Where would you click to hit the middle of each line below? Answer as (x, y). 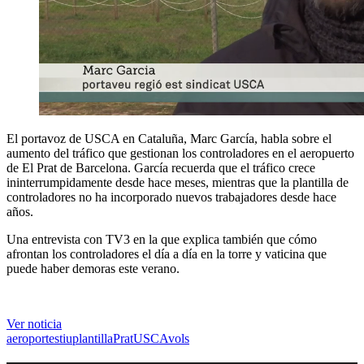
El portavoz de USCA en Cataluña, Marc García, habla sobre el (169, 138)
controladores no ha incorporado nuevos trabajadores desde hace (171, 197)
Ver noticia (34, 323)
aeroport (28, 338)
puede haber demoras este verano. (93, 268)
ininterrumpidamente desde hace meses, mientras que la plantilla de (178, 182)
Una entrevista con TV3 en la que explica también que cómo (162, 239)
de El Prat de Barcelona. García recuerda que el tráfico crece (161, 167)
